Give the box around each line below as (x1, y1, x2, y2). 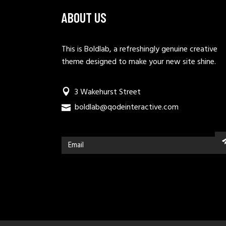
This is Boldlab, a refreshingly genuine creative (62, 43, 217, 56)
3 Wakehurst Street (75, 86, 141, 99)
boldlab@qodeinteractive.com (75, 101, 179, 115)
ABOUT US (62, 10, 106, 26)
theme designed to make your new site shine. (62, 55, 216, 69)
